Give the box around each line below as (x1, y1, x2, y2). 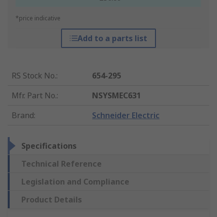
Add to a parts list (77, 33, 147, 44)
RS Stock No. (12, 70, 56, 81)
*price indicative (15, 14, 61, 23)
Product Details (21, 194, 82, 205)
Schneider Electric (92, 110, 160, 121)
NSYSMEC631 (92, 90, 141, 101)
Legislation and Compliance (21, 176, 129, 187)
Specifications (21, 140, 77, 152)
